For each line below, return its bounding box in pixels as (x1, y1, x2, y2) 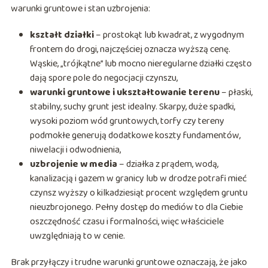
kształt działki (29, 28, 94, 43)
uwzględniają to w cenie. (29, 229, 125, 244)
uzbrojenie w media (29, 157, 117, 172)
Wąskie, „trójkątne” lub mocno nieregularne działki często (29, 56, 252, 72)
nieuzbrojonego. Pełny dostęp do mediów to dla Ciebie (29, 200, 243, 215)
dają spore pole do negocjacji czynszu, (29, 71, 178, 86)
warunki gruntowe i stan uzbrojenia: (10, 1, 150, 17)
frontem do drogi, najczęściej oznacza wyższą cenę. (29, 42, 230, 57)
